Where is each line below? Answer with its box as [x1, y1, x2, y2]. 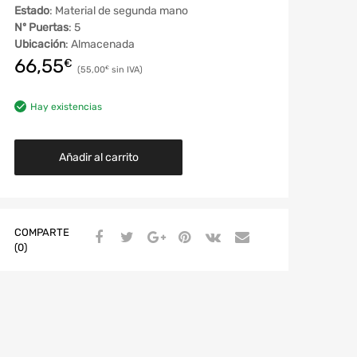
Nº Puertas [14, 20, 69, 34]
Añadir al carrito [58, 150, 139, 164]
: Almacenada [65, 37, 135, 51]
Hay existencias [30, 100, 102, 112]
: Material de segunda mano [49, 3, 188, 18]
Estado [14, 3, 49, 18]
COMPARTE [14, 226, 69, 238]
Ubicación [14, 37, 65, 51]
